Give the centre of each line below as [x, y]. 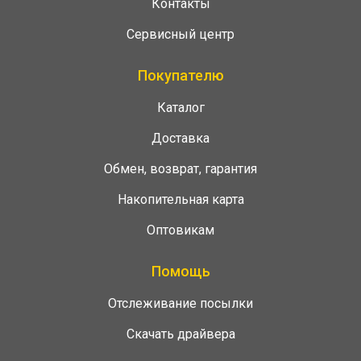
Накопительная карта [180, 199]
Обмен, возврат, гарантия [180, 169]
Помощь [180, 271]
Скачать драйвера [180, 334]
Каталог [180, 108]
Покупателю [180, 75]
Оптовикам [180, 230]
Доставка [180, 138]
